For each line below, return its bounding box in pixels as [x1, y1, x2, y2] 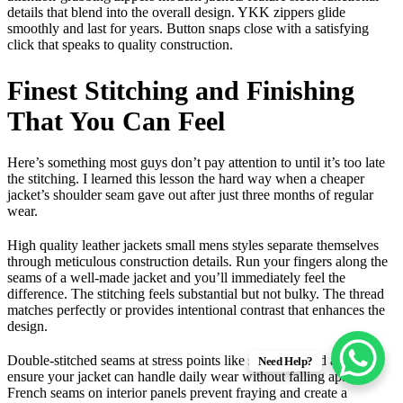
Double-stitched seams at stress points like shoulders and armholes [7, 353, 381, 369]
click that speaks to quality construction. [7, 37, 233, 53]
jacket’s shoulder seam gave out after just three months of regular [7, 187, 373, 203]
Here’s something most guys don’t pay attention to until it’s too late [7, 155, 385, 171]
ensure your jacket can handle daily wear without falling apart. [7, 369, 360, 385]
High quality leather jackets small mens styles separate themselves [7, 237, 379, 254]
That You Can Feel [7, 106, 225, 137]
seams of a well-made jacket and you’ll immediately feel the [7, 270, 345, 286]
